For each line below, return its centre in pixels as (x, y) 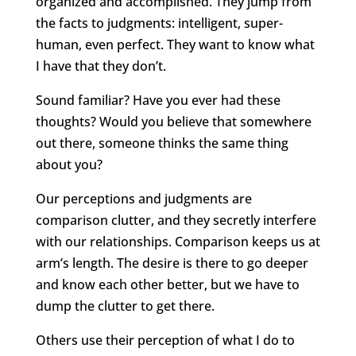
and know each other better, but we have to (167, 285)
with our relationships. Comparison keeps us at (178, 242)
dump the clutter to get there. (125, 306)
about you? (69, 165)
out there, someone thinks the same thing (162, 143)
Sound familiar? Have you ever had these (158, 101)
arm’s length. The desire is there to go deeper (172, 263)
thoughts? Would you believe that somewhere (173, 122)
